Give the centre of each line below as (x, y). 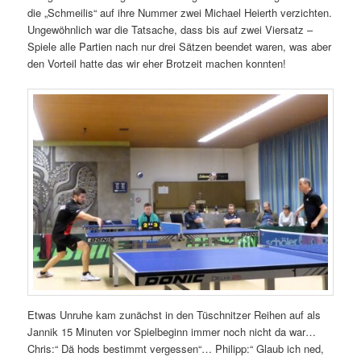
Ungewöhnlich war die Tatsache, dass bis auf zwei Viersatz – (170, 30)
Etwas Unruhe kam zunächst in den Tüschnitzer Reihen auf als (174, 315)
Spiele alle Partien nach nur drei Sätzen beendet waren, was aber (180, 47)
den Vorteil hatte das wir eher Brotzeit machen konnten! (157, 64)
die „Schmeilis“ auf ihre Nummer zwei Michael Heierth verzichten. (180, 13)
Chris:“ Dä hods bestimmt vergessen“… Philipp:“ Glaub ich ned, (176, 349)
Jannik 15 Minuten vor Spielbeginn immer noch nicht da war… (172, 332)
